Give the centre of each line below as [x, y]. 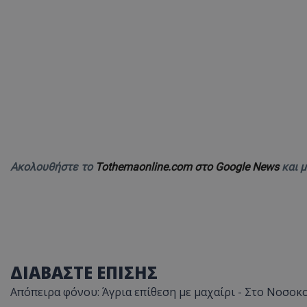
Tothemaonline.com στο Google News [188, 167]
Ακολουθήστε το [53, 167]
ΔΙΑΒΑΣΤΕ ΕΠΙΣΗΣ [84, 272]
